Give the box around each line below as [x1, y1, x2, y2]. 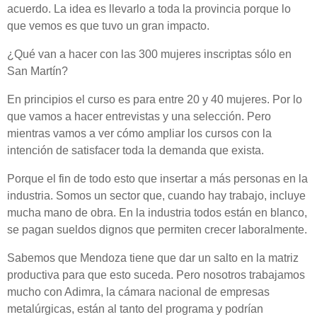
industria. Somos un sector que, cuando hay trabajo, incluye [7, 190, 306, 202]
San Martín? [7, 65, 68, 77]
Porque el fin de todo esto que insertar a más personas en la [7, 173, 308, 185]
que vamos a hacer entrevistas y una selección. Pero [7, 110, 271, 122]
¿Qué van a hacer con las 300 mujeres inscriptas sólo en [7, 48, 292, 60]
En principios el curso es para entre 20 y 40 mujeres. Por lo [7, 93, 302, 105]
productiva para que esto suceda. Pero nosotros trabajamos [7, 269, 305, 281]
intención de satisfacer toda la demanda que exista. [7, 144, 264, 156]
